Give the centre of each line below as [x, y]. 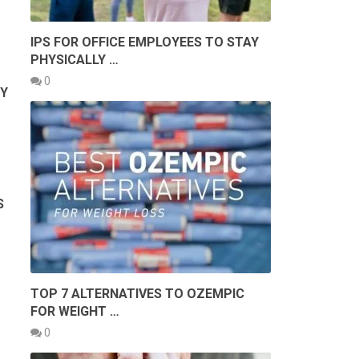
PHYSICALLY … [75, 59]
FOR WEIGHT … [75, 311]
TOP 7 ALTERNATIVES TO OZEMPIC [137, 293]
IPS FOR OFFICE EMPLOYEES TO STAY [145, 42]
